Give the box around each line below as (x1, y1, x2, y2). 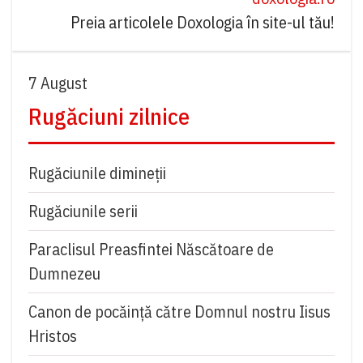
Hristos (28, 325, 77, 348)
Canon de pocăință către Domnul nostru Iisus (28, 301, 331, 323)
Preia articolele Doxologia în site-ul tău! (70, 11, 335, 34)
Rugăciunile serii (28, 200, 138, 223)
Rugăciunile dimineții (28, 162, 166, 185)
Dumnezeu (28, 263, 100, 285)
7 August (28, 72, 88, 95)
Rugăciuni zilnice (28, 101, 190, 132)
